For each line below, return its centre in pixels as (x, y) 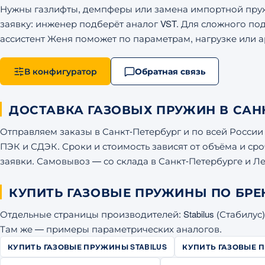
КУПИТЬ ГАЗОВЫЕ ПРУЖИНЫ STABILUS (88, 247)
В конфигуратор (61, 71)
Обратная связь (170, 71)
